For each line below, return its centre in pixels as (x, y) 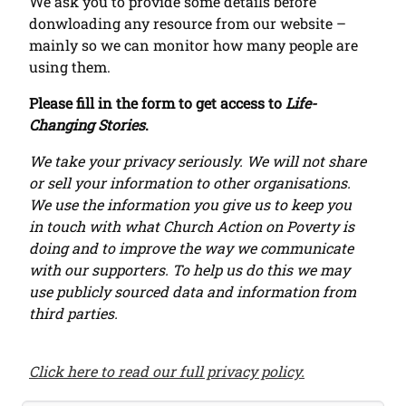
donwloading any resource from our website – (188, 24)
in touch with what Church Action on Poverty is (192, 227)
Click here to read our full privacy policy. (167, 372)
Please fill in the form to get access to (157, 103)
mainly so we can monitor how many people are (193, 45)
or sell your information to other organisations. (190, 183)
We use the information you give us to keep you (190, 205)
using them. (72, 67)
